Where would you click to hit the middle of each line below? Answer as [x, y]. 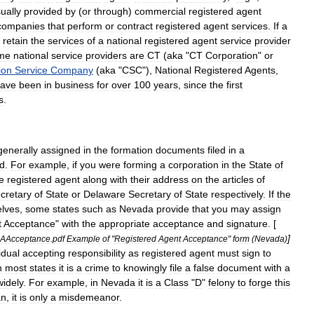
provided [43, 11]
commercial [160, 11]
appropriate [124, 224]
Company [72, 70]
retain [15, 41]
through [111, 11]
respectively [237, 194]
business [74, 85]
